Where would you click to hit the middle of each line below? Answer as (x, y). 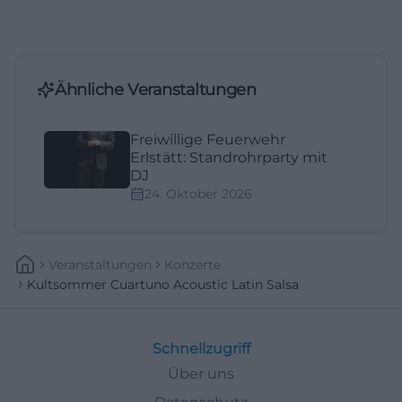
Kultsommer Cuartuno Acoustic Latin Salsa (163, 285)
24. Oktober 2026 (198, 194)
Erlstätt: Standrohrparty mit (229, 158)
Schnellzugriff (201, 349)
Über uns (201, 374)
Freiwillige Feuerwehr (208, 140)
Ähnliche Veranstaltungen (156, 90)
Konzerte (192, 265)
